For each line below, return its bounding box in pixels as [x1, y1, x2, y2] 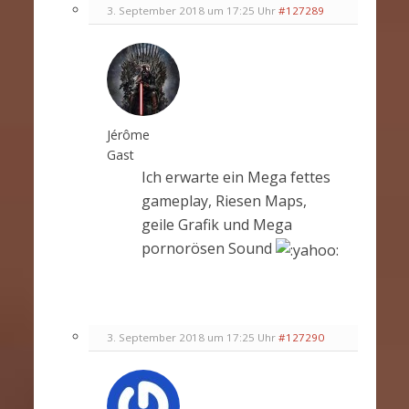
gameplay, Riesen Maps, [141, 190, 307, 211]
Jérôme [106, 125, 150, 143]
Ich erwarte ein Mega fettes [141, 166, 330, 187]
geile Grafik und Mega [141, 214, 292, 235]
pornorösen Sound [141, 237, 276, 258]
